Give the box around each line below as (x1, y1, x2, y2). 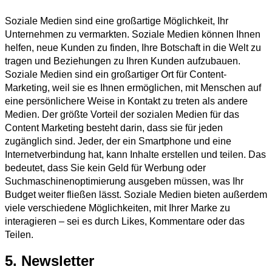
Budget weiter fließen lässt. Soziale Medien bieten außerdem (5, 189, 267, 200)
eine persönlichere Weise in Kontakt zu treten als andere (5, 95, 248, 106)
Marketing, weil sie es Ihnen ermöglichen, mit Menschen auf (5, 82, 261, 93)
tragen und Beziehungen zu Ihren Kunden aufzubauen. (5, 55, 240, 66)
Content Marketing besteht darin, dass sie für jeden (5, 122, 223, 133)
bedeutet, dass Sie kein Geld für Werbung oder (5, 162, 206, 173)
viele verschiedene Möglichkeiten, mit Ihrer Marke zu (5, 202, 230, 213)
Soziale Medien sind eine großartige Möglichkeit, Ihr (5, 15, 228, 26)
